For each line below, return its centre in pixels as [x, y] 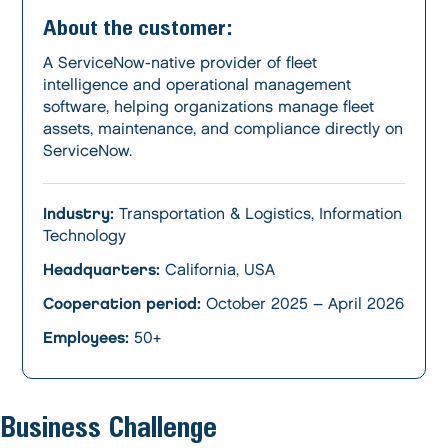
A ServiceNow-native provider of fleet [180, 63]
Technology [85, 236]
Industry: [79, 214]
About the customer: [138, 26]
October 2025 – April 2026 [303, 304]
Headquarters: [102, 270]
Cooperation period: [122, 304]
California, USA [218, 270]
